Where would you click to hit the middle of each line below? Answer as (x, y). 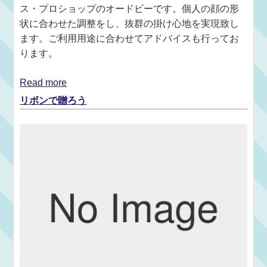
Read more (44, 83)
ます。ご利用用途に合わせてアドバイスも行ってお (130, 39)
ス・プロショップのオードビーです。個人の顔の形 (130, 9)
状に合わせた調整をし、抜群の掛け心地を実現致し (130, 24)
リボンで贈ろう (53, 101)
